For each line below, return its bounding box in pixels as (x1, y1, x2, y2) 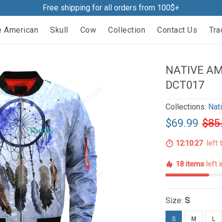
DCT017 (166, 79, 205, 91)
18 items (176, 160, 207, 168)
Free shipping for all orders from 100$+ (43, 3, 179, 12)
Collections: (166, 102, 209, 111)
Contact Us (157, 25, 197, 35)
